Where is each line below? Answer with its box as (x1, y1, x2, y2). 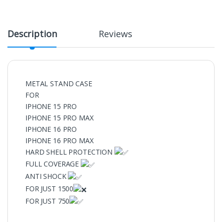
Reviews (99, 27, 132, 40)
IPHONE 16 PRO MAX (25, 135, 94, 145)
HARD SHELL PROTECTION (25, 147, 114, 157)
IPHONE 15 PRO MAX (25, 112, 94, 122)
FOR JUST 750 (25, 196, 70, 206)
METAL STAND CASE (25, 78, 92, 88)
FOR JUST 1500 (25, 183, 74, 193)
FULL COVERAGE (25, 159, 81, 169)
